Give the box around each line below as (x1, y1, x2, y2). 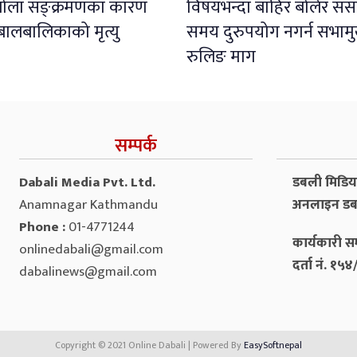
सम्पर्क (114, 130, 157, 161)
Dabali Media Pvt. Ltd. (19, 171, 155, 194)
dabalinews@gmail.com (19, 260, 157, 283)
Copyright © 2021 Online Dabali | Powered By (55, 336, 244, 353)
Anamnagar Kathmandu (19, 193, 158, 216)
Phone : (19, 215, 69, 238)
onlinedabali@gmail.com (19, 237, 163, 261)
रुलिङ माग (186, 41, 256, 72)
